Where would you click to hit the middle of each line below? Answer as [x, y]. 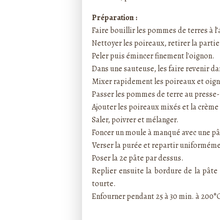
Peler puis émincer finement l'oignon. [153, 56]
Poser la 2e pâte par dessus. [138, 158]
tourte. [104, 184]
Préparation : [115, 18]
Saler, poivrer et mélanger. [135, 120]
